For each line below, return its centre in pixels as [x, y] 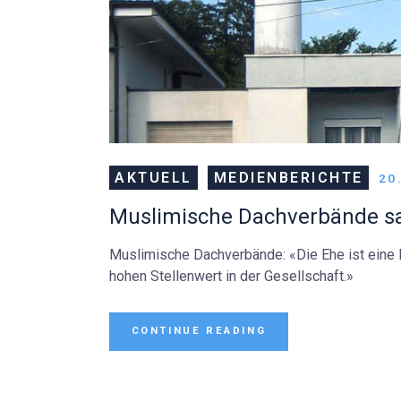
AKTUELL [154, 177]
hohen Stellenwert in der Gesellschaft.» [231, 276]
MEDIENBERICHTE [288, 177]
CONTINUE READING [199, 331]
